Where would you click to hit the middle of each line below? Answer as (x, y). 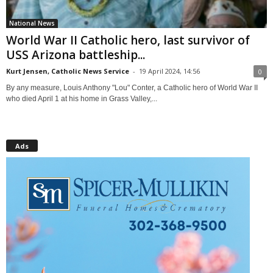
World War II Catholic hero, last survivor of (128, 40)
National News (32, 23)
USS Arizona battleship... (76, 55)
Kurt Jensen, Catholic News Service (68, 71)
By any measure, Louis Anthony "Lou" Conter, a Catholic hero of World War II (132, 87)
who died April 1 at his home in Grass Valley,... (82, 98)
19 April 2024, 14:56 (169, 71)
